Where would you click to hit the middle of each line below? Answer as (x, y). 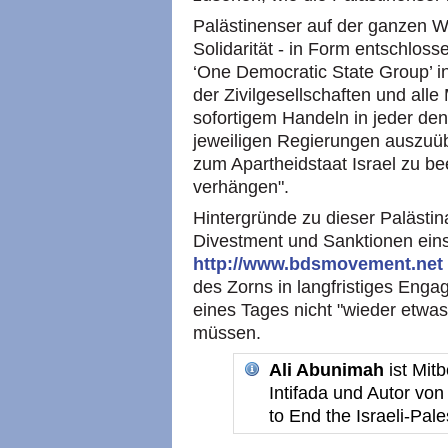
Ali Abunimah (326, 370)
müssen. (227, 333)
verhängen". (241, 187)
